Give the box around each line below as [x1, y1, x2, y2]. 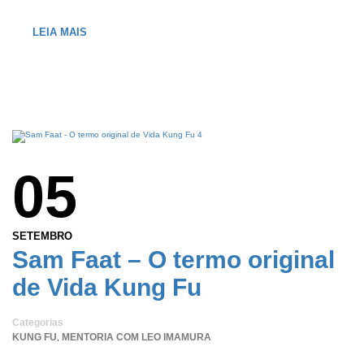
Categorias [12, 317, 63, 329]
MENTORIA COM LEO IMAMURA [62, 331, 211, 344]
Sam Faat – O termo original [12, 246, 335, 274]
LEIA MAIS [32, 26, 87, 39]
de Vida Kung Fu [12, 274, 201, 301]
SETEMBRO [12, 230, 72, 243]
